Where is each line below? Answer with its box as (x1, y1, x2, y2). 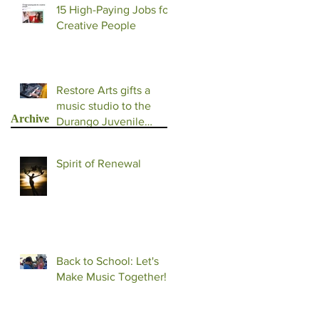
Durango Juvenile (56, 115, 145, 127)
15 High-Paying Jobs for (56, 3, 172, 16)
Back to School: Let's (56, 254, 159, 267)
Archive (11, 112, 49, 125)
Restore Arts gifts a (56, 83, 150, 96)
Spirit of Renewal (56, 157, 141, 169)
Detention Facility (56, 130, 145, 143)
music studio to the (56, 99, 151, 112)
